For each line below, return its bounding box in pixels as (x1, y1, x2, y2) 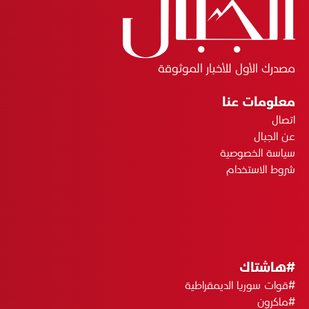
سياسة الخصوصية (220, 145, 295, 159)
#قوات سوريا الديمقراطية (185, 277, 295, 292)
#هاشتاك (239, 258, 295, 275)
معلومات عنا (222, 92, 295, 110)
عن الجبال (254, 128, 295, 143)
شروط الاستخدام (226, 161, 295, 176)
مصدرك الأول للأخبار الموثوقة (158, 60, 295, 75)
